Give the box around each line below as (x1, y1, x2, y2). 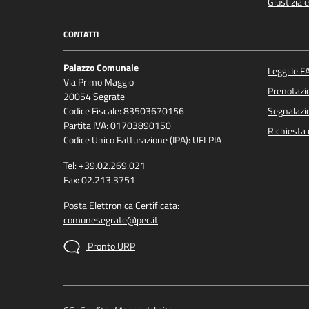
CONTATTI (63, 27, 99, 41)
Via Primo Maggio (63, 74, 134, 90)
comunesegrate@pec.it (63, 212, 158, 228)
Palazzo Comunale (63, 60, 139, 76)
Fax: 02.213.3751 (63, 172, 135, 188)
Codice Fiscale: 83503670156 (63, 103, 184, 119)
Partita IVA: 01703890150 (63, 118, 171, 134)
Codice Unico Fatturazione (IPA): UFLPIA (63, 132, 221, 148)
